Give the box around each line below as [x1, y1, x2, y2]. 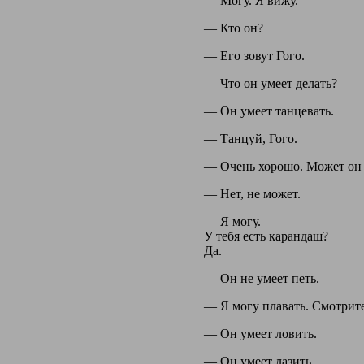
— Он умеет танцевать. [203, 103, 334, 118]
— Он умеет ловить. [203, 326, 317, 340]
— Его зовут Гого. [203, 48, 305, 63]
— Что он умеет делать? [203, 76, 337, 90]
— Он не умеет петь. [203, 271, 319, 285]
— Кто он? [203, 20, 263, 35]
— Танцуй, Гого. [203, 131, 297, 145]
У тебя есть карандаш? [203, 228, 328, 243]
